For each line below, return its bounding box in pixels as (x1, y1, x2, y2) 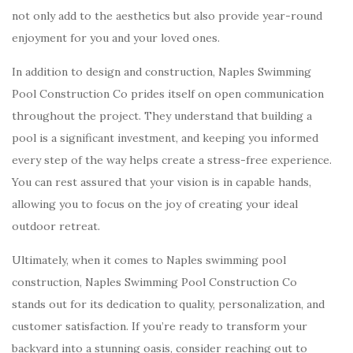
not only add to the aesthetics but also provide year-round (12, 9, 322, 23)
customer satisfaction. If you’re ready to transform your (12, 319, 307, 333)
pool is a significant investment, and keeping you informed (12, 131, 318, 145)
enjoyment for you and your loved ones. (12, 31, 220, 45)
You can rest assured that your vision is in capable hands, (12, 175, 311, 189)
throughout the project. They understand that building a (12, 109, 312, 123)
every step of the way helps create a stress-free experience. (12, 153, 332, 167)
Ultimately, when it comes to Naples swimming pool (12, 253, 286, 267)
